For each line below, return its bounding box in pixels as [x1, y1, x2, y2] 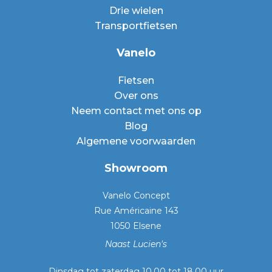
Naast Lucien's [105, 239, 167, 250]
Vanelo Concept [102, 190, 170, 201]
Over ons [114, 90, 158, 101]
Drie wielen [109, 5, 163, 16]
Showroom [104, 161, 168, 175]
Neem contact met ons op [70, 105, 202, 117]
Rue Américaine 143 [93, 205, 178, 216]
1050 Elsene [110, 220, 161, 231]
